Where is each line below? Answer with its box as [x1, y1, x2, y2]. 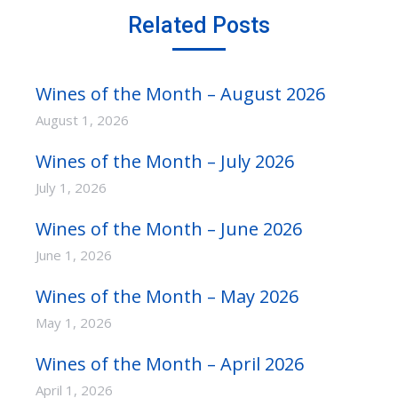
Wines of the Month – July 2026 [36, 149, 294, 173]
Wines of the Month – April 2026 [36, 352, 304, 376]
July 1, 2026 [36, 179, 107, 196]
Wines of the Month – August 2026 [36, 82, 325, 106]
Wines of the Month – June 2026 [36, 217, 302, 241]
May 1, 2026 [36, 314, 112, 331]
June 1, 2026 [36, 246, 112, 264]
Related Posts [128, 12, 270, 38]
